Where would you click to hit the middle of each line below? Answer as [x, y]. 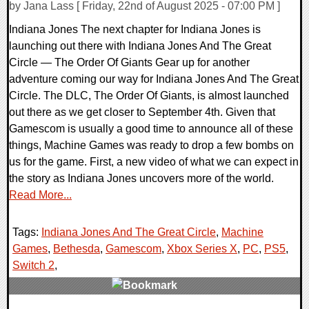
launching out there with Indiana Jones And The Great [140, 46]
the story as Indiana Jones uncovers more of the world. [141, 179]
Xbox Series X [202, 249]
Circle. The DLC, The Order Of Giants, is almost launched [149, 96]
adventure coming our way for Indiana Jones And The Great [154, 79]
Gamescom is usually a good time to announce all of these [151, 129]
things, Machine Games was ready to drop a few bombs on [151, 146]
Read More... [40, 195]
